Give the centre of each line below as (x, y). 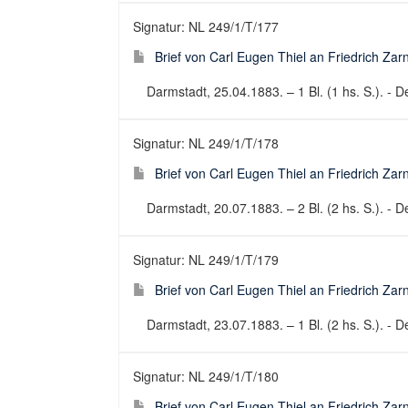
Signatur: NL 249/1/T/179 (206, 260)
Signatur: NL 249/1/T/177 (206, 26)
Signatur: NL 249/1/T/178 (206, 143)
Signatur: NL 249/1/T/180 (206, 376)
